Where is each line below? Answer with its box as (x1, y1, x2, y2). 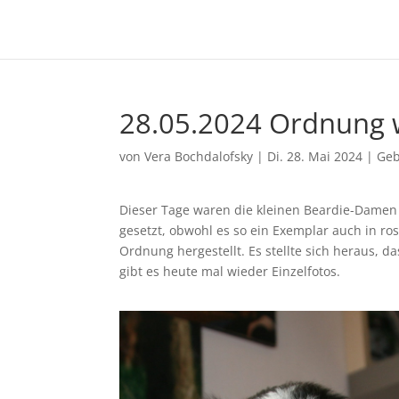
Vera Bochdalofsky (144, 148, 254, 165)
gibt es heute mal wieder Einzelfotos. (119, 263, 341, 281)
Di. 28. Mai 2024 (267, 148, 363, 165)
